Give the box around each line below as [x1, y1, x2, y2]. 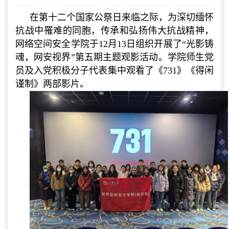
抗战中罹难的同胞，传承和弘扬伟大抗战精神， [15, 25, 214, 36]
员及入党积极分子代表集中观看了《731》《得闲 [15, 65, 214, 76]
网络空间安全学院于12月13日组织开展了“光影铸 [15, 38, 214, 49]
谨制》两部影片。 [15, 78, 89, 89]
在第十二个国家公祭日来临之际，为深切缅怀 [30, 12, 214, 22]
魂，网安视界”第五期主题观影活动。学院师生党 [15, 52, 214, 62]
